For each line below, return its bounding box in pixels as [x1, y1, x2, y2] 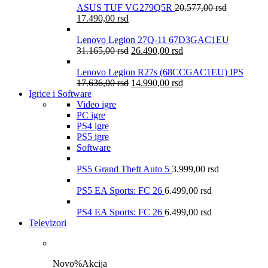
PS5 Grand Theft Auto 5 [77, 163, 172, 174]
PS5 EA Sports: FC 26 [77, 185, 165, 196]
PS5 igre [77, 131, 109, 142]
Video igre [77, 99, 116, 109]
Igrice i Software [29, 88, 92, 99]
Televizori [29, 217, 66, 228]
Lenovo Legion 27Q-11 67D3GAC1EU [77, 34, 229, 45]
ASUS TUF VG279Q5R [77, 2, 175, 13]
